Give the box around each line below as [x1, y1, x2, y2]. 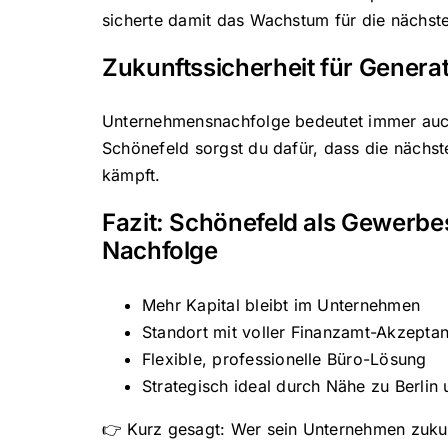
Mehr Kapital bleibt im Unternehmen [141, 294, 421, 315]
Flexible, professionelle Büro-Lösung [141, 348, 427, 369]
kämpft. [101, 165, 161, 186]
